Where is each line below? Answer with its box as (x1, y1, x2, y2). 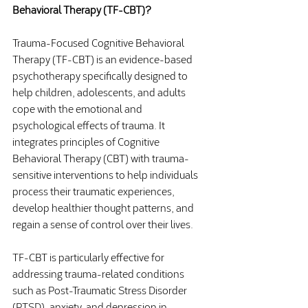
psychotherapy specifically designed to (12, 66, 190, 84)
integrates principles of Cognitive (12, 132, 162, 150)
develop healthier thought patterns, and (12, 198, 196, 216)
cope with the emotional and (12, 99, 144, 117)
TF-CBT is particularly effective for (12, 247, 166, 265)
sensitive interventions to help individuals (12, 165, 200, 183)
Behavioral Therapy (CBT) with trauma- (12, 148, 189, 166)
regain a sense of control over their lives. (12, 214, 193, 232)
